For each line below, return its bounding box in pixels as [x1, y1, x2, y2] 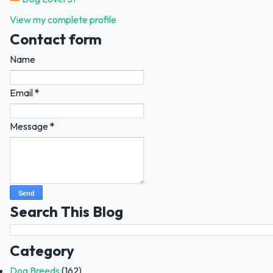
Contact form [10, 29, 102, 48]
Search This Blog [10, 202, 123, 221]
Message [10, 119, 50, 132]
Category [10, 241, 74, 260]
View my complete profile [10, 13, 116, 26]
